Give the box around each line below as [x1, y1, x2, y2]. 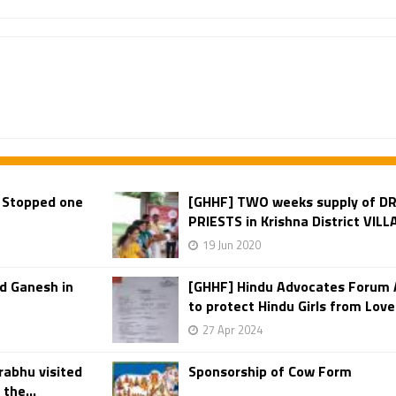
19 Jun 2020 [202, 236, 261, 254]
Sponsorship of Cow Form [188, 361, 352, 382]
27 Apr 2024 [202, 321, 263, 339]
